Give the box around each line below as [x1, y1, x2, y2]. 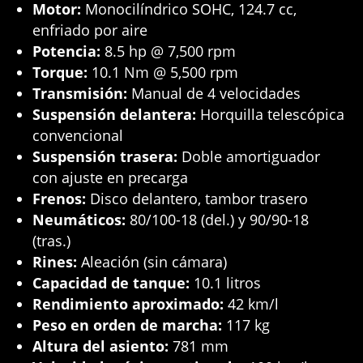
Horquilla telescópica [196, 105, 345, 125]
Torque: [32, 62, 88, 83]
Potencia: [32, 41, 101, 62]
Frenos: [32, 189, 87, 209]
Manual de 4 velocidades [127, 83, 301, 104]
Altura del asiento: [32, 336, 169, 357]
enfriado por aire [32, 20, 148, 41]
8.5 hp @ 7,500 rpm [100, 41, 237, 62]
